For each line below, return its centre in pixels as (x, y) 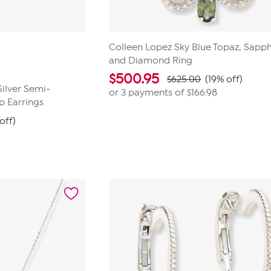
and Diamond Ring (151, 60)
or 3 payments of (148, 93)
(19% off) (224, 79)
